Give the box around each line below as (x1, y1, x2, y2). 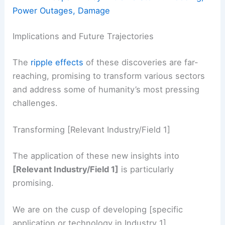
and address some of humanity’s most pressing (13, 84, 200, 94)
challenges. (13, 97, 58, 108)
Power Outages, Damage (13, 5, 110, 16)
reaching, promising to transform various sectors (13, 70, 205, 81)
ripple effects (31, 57, 84, 67)
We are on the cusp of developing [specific (13, 204, 183, 214)
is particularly (119, 164, 174, 174)
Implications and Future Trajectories (13, 31, 154, 42)
